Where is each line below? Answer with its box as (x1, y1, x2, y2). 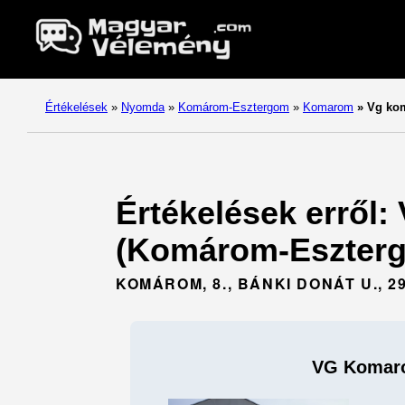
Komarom (303, 99, 353, 114)
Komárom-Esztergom (178, 99, 289, 114)
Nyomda (121, 99, 165, 114)
